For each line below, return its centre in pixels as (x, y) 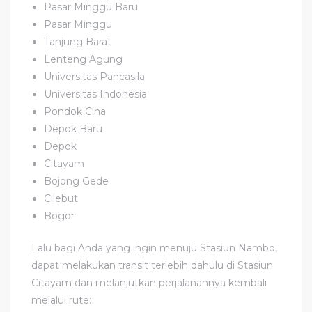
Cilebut (61, 198)
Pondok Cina (75, 111)
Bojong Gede (77, 181)
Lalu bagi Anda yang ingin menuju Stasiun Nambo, (154, 248)
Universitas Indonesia (96, 94)
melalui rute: (61, 300)
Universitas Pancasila (95, 76)
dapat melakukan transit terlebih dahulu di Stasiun (152, 265)
